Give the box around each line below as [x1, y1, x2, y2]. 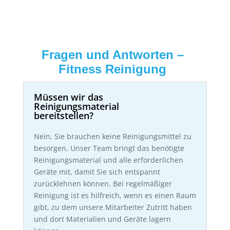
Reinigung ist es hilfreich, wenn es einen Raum [33, 190, 196, 201]
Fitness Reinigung [59, 62, 167, 76]
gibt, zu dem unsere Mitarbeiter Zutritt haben [33, 202, 192, 213]
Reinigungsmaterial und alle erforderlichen [33, 155, 183, 165]
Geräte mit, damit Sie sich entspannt [33, 167, 160, 177]
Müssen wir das [33, 91, 103, 104]
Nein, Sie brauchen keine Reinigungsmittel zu [33, 131, 191, 142]
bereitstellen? [33, 109, 93, 122]
